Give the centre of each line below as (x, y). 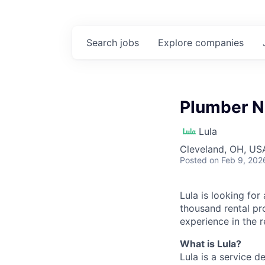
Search (103, 43)
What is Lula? (211, 244)
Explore (177, 43)
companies (219, 43)
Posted (193, 160)
